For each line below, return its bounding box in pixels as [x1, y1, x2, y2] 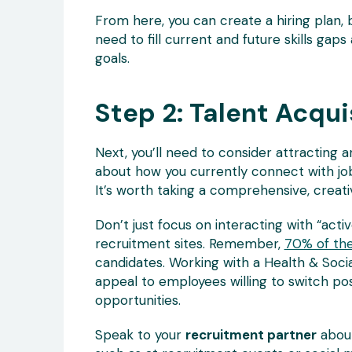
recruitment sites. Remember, [94, 234, 284, 252]
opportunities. [94, 291, 181, 309]
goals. [94, 49, 130, 67]
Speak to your [94, 325, 185, 343]
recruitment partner [185, 325, 317, 343]
